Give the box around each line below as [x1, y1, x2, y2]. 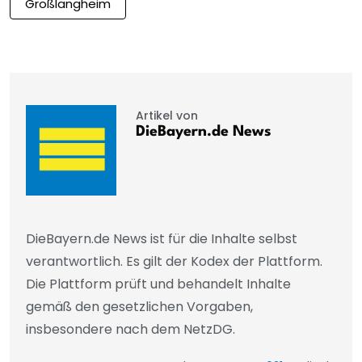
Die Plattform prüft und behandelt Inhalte [26, 274, 291, 293]
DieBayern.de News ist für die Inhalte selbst [26, 229, 297, 248]
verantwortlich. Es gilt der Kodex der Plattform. [26, 251, 322, 271]
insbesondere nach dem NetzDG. [26, 319, 235, 339]
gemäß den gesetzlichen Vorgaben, [26, 297, 253, 316]
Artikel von [135, 107, 198, 124]
